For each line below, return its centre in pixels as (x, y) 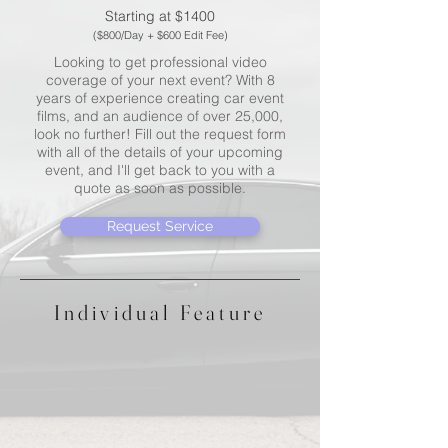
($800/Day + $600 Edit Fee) (160, 34)
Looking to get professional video (160, 61)
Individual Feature (160, 311)
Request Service (160, 225)
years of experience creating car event (160, 97)
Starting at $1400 (160, 15)
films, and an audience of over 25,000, (160, 115)
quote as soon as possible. (160, 187)
